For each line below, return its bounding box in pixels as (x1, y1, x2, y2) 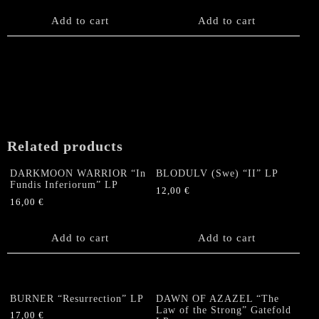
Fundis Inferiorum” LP (10, 179, 118, 190)
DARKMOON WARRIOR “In (10, 167, 146, 179)
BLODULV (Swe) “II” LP (156, 167, 279, 179)
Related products (7, 138, 123, 155)
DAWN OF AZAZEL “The (156, 293, 280, 304)
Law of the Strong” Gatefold (156, 304, 292, 315)
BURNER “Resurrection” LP (10, 293, 144, 304)
